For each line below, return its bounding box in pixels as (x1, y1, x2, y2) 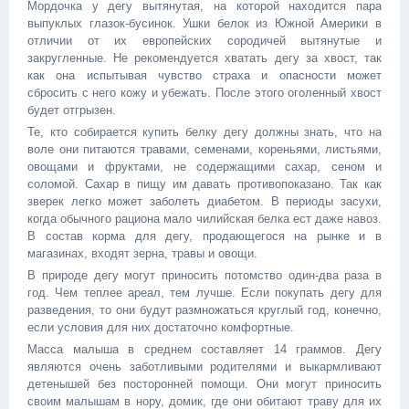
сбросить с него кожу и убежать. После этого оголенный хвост (27, 86, 382, 100)
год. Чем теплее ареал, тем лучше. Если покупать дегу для (27, 286, 382, 300)
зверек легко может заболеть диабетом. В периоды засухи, (27, 194, 382, 209)
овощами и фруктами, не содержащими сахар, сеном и (27, 160, 382, 174)
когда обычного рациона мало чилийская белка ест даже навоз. (27, 212, 382, 226)
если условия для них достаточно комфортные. (27, 320, 294, 335)
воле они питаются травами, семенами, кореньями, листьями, (27, 142, 382, 157)
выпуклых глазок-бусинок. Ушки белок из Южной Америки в (27, 16, 382, 31)
